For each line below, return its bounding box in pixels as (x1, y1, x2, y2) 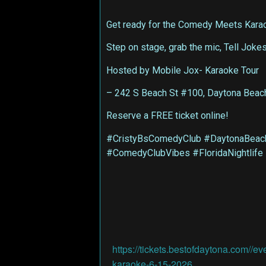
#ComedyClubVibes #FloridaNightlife (106, 147, 263, 159)
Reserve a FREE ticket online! (106, 110, 229, 122)
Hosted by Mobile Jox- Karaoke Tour (106, 64, 259, 76)
